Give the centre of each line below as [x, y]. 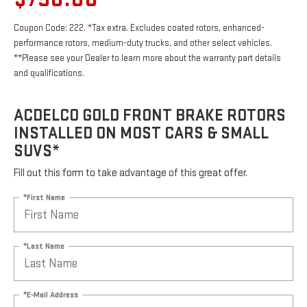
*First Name [44, 197]
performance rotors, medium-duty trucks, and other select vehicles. [143, 44]
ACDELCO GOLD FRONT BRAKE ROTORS [150, 116]
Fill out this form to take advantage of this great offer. [131, 173]
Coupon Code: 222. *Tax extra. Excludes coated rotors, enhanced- [139, 28]
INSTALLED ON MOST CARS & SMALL [141, 134]
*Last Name [44, 246]
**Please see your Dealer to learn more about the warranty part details [147, 59]
